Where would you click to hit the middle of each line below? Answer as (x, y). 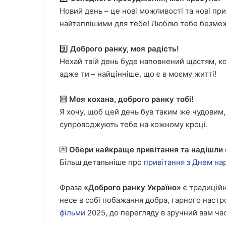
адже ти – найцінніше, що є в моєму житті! (138, 74)
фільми (72, 213)
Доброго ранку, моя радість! (125, 49)
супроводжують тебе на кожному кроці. (134, 124)
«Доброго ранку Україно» (132, 187)
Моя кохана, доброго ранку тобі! (131, 99)
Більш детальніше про (102, 162)
